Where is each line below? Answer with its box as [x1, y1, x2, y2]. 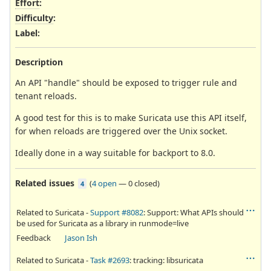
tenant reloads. [15, 90, 77, 102]
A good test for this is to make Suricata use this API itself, [15, 111, 247, 123]
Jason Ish [64, 232, 97, 243]
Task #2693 [90, 254, 129, 266]
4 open [92, 177, 117, 189]
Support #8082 [90, 206, 143, 218]
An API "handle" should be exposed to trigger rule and [15, 76, 237, 88]
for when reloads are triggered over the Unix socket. [15, 125, 227, 137]
